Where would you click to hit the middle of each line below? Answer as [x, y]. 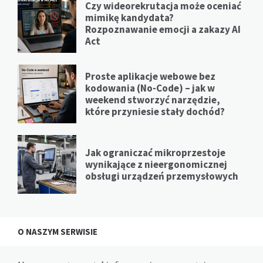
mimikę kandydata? [129, 18]
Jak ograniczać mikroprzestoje [155, 153]
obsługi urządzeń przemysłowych [162, 176]
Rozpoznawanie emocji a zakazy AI [163, 30]
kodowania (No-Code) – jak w [150, 88]
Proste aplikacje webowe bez [150, 77]
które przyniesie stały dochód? [155, 112]
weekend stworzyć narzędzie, [153, 100]
